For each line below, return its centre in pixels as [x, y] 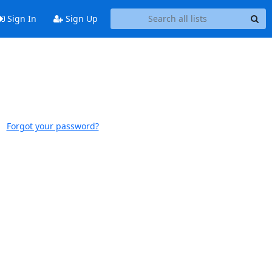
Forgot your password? [53, 126]
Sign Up [80, 19]
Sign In [20, 19]
